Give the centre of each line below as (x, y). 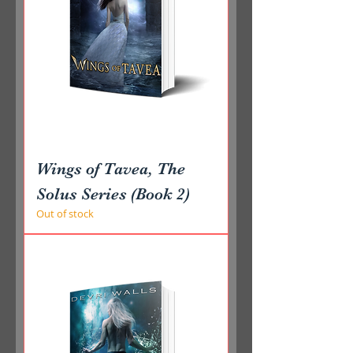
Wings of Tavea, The (111, 169)
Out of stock (65, 214)
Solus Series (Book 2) (113, 194)
